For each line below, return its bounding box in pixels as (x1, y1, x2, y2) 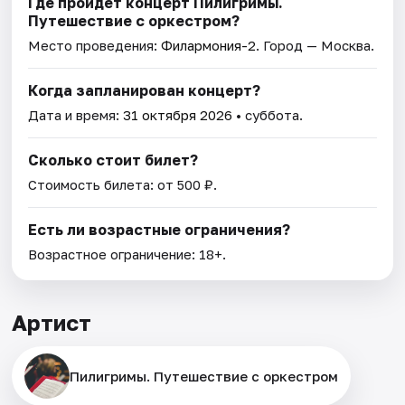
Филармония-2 (161, 37, 257, 54)
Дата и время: (28, 107, 124, 124)
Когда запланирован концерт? (28, 81, 261, 100)
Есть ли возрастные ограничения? (28, 221, 291, 240)
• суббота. (232, 107, 304, 124)
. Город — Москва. (256, 37, 375, 54)
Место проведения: (28, 37, 162, 54)
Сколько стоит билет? (28, 151, 199, 170)
